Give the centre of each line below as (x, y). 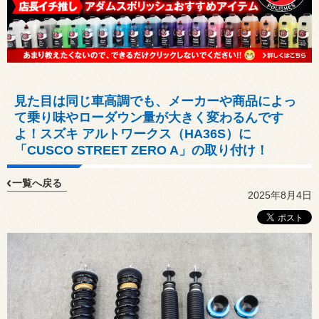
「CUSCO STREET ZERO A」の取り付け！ (141, 150)
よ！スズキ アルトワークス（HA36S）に (133, 134)
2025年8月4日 (280, 195)
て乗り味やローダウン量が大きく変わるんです (149, 117)
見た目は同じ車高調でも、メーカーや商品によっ (155, 101)
